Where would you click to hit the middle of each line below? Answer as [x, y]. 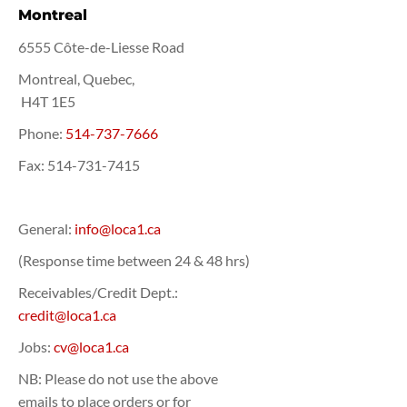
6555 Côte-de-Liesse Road [101, 47]
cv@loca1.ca [91, 347]
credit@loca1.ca [67, 315]
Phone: [42, 133]
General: [46, 228]
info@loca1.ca [118, 228]
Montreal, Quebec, [76, 79]
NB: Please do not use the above [118, 378]
